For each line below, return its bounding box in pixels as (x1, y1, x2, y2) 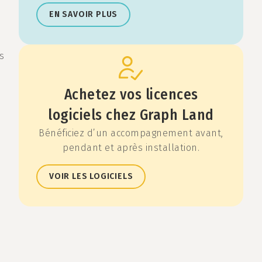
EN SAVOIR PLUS (49, 9, 118, 20)
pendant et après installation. (63, 142, 199, 154)
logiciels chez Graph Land (48, 106, 214, 125)
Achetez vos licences (64, 86, 198, 104)
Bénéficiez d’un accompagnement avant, (39, 127, 223, 139)
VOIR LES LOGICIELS (49, 171, 133, 182)
